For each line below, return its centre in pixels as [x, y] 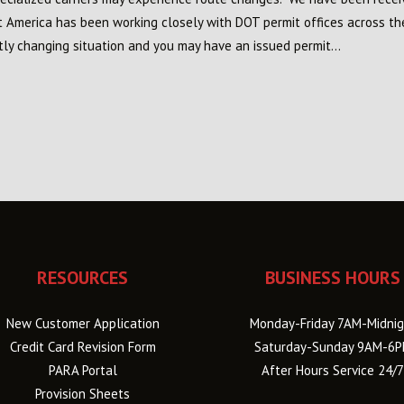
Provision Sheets [83, 394]
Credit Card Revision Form [83, 347]
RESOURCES [83, 278]
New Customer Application [83, 323]
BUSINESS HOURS [333, 278]
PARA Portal [83, 370]
